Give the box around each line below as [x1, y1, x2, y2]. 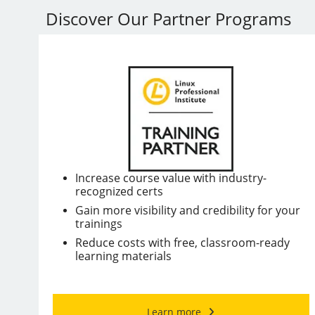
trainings [75, 215, 122, 231]
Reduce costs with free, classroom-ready [75, 234, 290, 250]
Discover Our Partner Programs [45, 6, 291, 30]
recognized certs [75, 183, 163, 199]
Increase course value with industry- [75, 169, 266, 186]
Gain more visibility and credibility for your [75, 202, 300, 218]
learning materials [75, 247, 172, 264]
